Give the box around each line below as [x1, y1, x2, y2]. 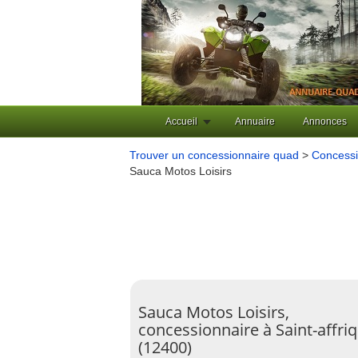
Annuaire [235, 116, 275, 127]
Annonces [303, 116, 347, 127]
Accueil [165, 116, 197, 127]
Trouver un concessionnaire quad [129, 149, 299, 161]
